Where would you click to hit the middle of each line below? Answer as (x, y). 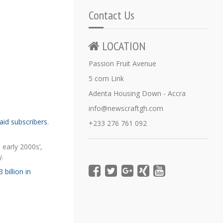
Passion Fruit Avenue (122, 63)
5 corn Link (106, 78)
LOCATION (123, 46)
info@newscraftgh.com (126, 108)
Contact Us (111, 15)
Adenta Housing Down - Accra (137, 93)
